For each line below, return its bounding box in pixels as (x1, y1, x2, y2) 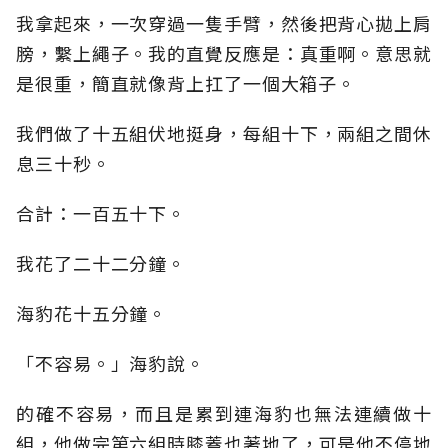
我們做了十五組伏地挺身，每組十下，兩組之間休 (16, 120, 432, 147)
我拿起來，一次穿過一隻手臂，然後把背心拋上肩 (16, 10, 432, 37)
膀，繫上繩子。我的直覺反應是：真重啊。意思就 (16, 40, 432, 67)
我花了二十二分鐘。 (16, 250, 187, 277)
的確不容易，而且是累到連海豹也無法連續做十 (16, 400, 432, 427)
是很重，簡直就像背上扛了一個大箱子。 (16, 70, 357, 97)
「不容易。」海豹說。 (16, 350, 205, 377)
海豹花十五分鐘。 (16, 300, 168, 327)
